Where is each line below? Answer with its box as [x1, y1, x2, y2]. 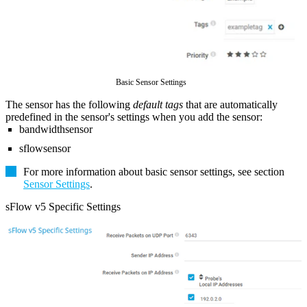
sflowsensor [19, 143, 71, 155]
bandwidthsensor [19, 123, 93, 136]
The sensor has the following [5, 99, 133, 111]
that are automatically [183, 99, 278, 111]
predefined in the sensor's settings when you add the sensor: [5, 111, 262, 123]
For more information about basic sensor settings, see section [23, 166, 284, 178]
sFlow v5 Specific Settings [5, 201, 121, 213]
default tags [133, 99, 183, 111]
